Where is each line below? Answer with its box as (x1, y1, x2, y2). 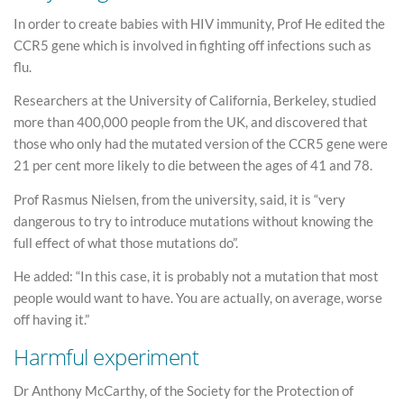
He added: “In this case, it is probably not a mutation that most (14, 268, 379, 285)
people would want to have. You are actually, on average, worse (14, 289, 382, 307)
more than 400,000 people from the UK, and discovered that (14, 114, 368, 131)
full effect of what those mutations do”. (14, 234, 238, 251)
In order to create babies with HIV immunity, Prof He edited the (14, 14, 385, 32)
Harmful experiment (14, 341, 199, 372)
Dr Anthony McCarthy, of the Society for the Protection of (14, 382, 353, 399)
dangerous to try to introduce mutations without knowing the (14, 212, 373, 229)
